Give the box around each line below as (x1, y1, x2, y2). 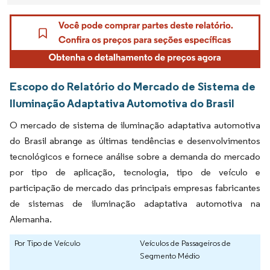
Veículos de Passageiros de (140, 237, 231, 249)
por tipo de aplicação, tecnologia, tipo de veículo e (10, 166, 260, 178)
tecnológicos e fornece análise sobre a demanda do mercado (10, 151, 260, 163)
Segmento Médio (140, 250, 199, 262)
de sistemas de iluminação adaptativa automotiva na (10, 198, 260, 210)
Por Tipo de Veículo (14, 237, 80, 249)
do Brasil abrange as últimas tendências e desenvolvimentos (10, 135, 260, 147)
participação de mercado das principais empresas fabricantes (10, 182, 260, 194)
